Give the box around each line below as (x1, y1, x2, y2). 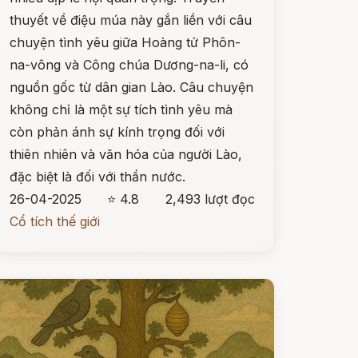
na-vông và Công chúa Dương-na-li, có (9, 57, 249, 73)
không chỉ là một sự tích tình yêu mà (9, 101, 233, 117)
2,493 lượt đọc (165, 191, 255, 207)
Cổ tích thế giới (9, 213, 100, 229)
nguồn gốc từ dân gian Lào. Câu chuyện (9, 79, 253, 95)
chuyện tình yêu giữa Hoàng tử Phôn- (9, 34, 241, 50)
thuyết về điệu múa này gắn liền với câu (9, 12, 252, 28)
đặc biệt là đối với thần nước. (9, 169, 185, 185)
